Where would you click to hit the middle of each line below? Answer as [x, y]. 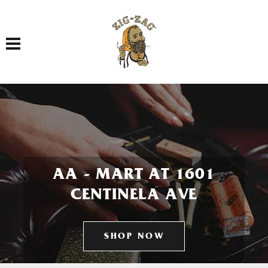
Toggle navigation [33, 37]
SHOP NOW [134, 237]
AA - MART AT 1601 [134, 176]
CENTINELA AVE [134, 196]
